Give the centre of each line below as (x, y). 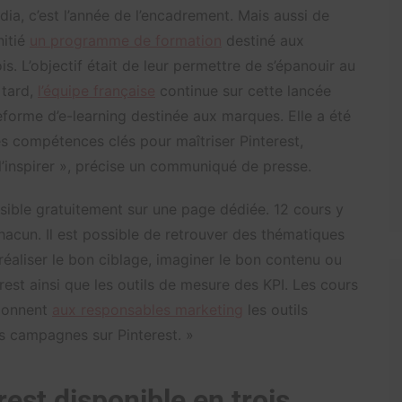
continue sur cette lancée (243, 90)
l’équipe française (96, 90)
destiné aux (263, 40)
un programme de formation (126, 40)
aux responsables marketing (148, 309)
